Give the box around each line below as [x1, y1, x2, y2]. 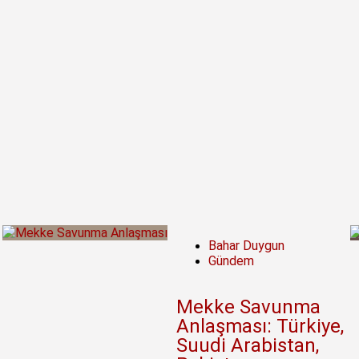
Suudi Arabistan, [175, 334, 319, 357]
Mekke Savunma [175, 296, 321, 319]
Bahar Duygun [208, 238, 284, 254]
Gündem [208, 253, 254, 269]
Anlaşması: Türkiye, [175, 315, 344, 338]
